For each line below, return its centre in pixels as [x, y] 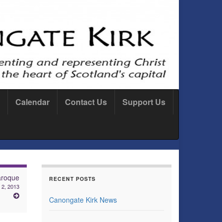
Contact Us [86, 102]
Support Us [144, 102]
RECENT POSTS [72, 179]
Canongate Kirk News [83, 200]
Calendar [32, 102]
